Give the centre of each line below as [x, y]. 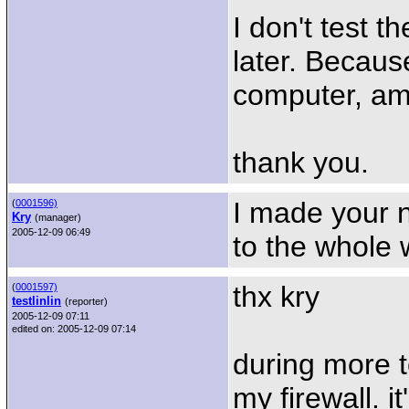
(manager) [58, 217]
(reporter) [86, 301]
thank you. [301, 163]
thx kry [276, 297]
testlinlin [37, 301]
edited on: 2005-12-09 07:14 [74, 329]
